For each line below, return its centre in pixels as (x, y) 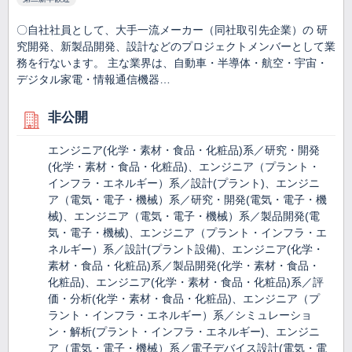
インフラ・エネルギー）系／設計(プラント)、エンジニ (184, 183)
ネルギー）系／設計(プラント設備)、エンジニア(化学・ (186, 249)
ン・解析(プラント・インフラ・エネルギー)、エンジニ (184, 332)
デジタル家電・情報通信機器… (93, 80)
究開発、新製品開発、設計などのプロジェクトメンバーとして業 (176, 47)
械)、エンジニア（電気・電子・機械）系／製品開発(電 (184, 216)
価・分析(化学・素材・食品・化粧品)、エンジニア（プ (184, 299)
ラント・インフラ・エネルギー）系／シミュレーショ (180, 315)
